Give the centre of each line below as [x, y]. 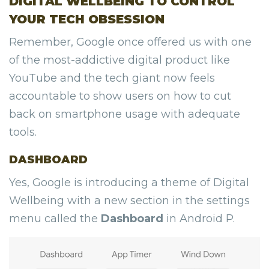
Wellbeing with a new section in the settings [129, 201]
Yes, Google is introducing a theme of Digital [129, 183]
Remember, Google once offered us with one [130, 42]
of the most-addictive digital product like [119, 60]
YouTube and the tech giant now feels [112, 78]
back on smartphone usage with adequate [125, 114]
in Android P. [199, 219]
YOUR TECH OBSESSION [87, 20]
